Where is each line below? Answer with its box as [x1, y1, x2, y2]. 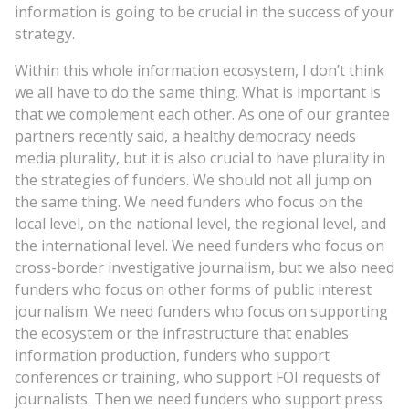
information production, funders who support [15, 344, 330, 365]
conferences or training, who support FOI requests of [15, 366, 381, 387]
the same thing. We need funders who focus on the [15, 191, 363, 212]
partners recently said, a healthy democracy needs [15, 125, 356, 146]
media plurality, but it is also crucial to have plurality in [15, 147, 385, 168]
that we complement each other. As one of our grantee [15, 103, 390, 124]
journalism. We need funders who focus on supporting [15, 300, 388, 321]
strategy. [15, 23, 75, 44]
